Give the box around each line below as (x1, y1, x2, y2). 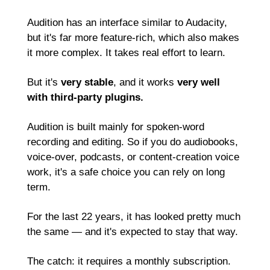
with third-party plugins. (27, 92, 143, 103)
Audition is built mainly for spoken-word (27, 121, 204, 133)
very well (177, 77, 220, 88)
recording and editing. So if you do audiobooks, (27, 136, 238, 148)
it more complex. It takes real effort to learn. (27, 47, 225, 58)
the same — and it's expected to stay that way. (27, 226, 238, 237)
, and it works (113, 77, 177, 88)
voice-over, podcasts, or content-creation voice (27, 151, 239, 163)
